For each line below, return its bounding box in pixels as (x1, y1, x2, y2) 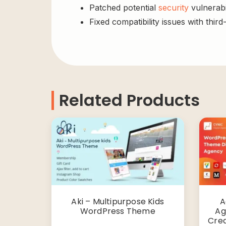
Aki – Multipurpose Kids (71, 195, 164, 207)
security (158, 3, 189, 13)
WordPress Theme (80, 205, 155, 217)
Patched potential (89, 3, 158, 13)
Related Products (59, 88, 200, 111)
